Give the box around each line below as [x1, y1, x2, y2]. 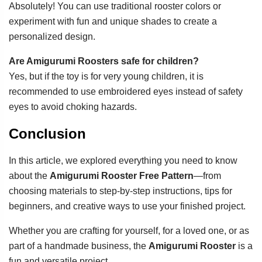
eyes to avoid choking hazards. [9, 102, 137, 112]
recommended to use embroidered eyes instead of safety [9, 87, 243, 97]
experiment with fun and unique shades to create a [9, 16, 217, 27]
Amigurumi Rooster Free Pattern [50, 171, 194, 181]
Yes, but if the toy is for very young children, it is [9, 71, 204, 82]
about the [9, 171, 50, 181]
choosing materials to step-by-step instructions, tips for [9, 186, 232, 196]
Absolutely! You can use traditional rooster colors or [9, 1, 221, 12]
